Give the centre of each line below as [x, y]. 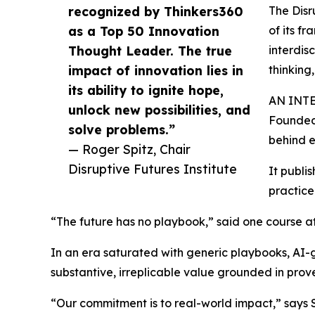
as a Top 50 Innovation [144, 31]
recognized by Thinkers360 [156, 11]
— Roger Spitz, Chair [129, 149]
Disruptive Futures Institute [153, 168]
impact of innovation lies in [156, 70]
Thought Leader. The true [150, 50]
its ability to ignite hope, [146, 90]
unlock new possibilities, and [159, 109]
